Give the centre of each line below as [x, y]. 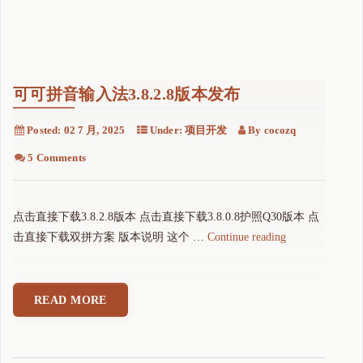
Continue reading [247, 237]
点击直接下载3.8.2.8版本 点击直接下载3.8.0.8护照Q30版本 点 [166, 217]
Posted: [44, 130]
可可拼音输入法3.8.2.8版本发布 [127, 94]
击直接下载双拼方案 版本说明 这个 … [110, 237]
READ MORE [70, 301]
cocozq [280, 130]
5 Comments [57, 158]
